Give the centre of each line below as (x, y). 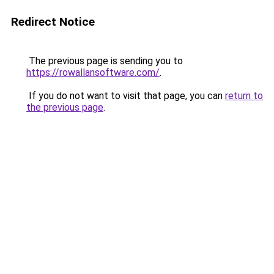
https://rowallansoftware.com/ (93, 72)
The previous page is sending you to (105, 61)
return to (244, 96)
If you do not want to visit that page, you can (126, 96)
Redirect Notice (53, 22)
